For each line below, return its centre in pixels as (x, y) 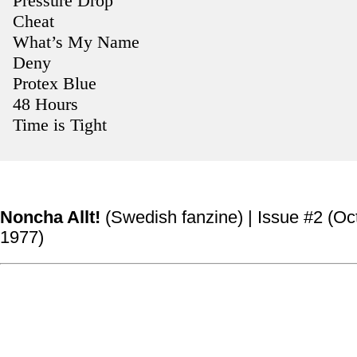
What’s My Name (76, 42)
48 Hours (45, 104)
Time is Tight (60, 125)
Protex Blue (55, 84)
